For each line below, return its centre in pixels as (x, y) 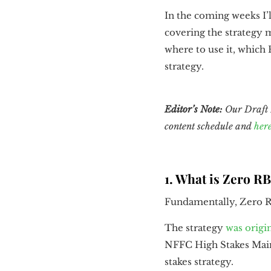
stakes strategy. (199, 261)
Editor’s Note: (194, 109)
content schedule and (209, 126)
